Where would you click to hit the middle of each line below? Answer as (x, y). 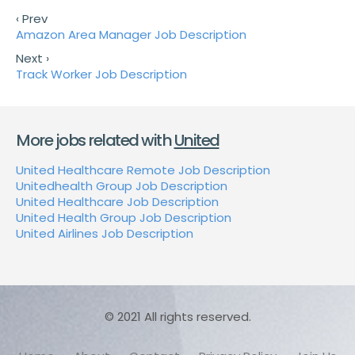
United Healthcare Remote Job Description (143, 170)
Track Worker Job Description (101, 74)
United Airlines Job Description (105, 234)
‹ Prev (32, 19)
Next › (32, 59)
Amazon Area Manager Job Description (131, 35)
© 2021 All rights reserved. (177, 317)
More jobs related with (95, 141)
